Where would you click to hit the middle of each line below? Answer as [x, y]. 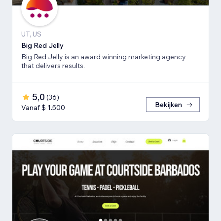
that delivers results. [53, 66]
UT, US [31, 34]
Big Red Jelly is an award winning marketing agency [104, 57]
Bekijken [168, 105]
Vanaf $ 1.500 [43, 108]
